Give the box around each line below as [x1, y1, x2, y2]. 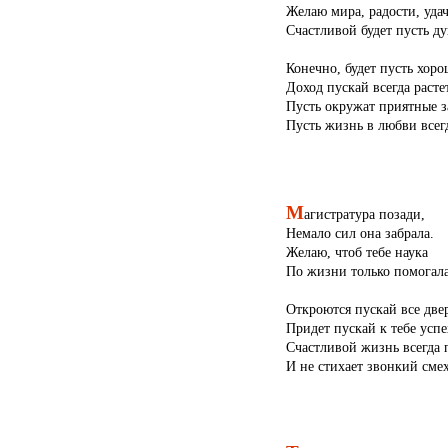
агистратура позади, [303, 205, 425, 222]
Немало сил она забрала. [285, 224, 434, 241]
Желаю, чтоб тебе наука [285, 243, 428, 260]
